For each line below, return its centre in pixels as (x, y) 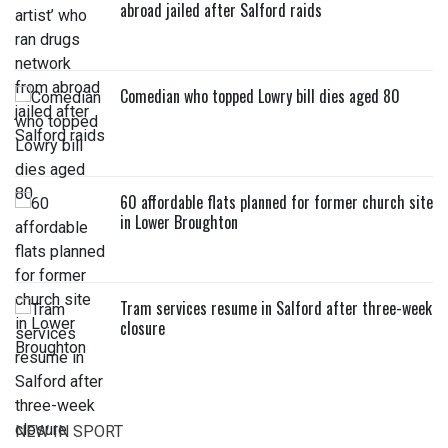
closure (142, 327)
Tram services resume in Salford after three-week (276, 307)
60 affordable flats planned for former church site (276, 201)
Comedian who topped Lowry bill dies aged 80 (260, 95)
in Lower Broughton (179, 221)
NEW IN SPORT (69, 431)
